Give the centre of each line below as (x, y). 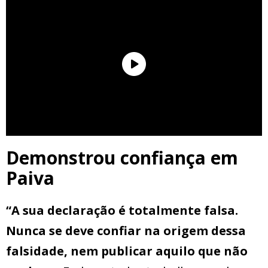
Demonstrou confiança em (122, 158)
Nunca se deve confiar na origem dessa (126, 231)
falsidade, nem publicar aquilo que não (127, 251)
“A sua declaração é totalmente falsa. (122, 211)
